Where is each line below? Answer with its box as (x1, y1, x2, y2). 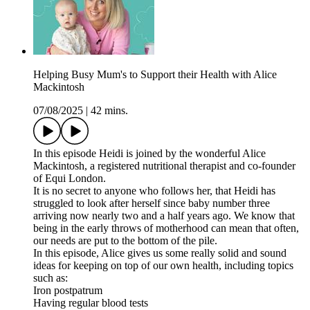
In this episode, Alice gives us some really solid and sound (33, 247, 286, 259)
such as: (33, 272, 71, 284)
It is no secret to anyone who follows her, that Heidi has (33, 185, 275, 197)
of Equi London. (33, 172, 109, 185)
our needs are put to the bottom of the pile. (33, 235, 217, 247)
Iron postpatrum (33, 284, 102, 297)
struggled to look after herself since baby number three (33, 197, 270, 210)
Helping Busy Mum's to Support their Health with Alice (33, 69, 277, 81)
